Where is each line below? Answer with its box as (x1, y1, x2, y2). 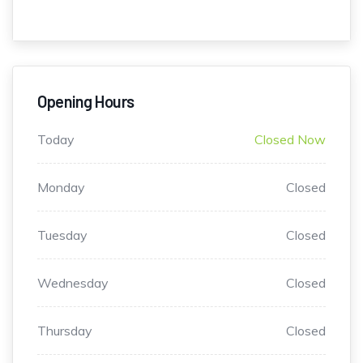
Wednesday (37, 275, 109, 292)
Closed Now (254, 131, 326, 148)
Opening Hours (37, 92, 135, 112)
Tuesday (37, 227, 88, 244)
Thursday (37, 322, 92, 340)
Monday (37, 179, 85, 196)
